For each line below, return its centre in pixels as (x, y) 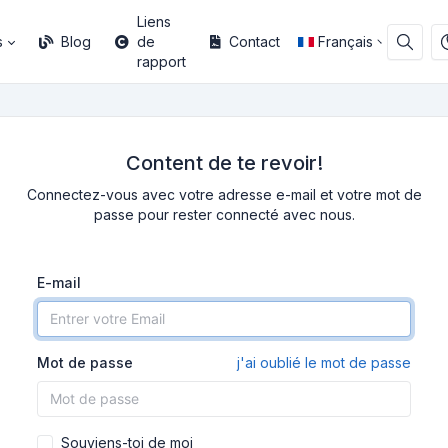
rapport (161, 61)
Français (345, 41)
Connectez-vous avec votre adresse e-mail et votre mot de (224, 194)
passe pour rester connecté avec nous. (224, 214)
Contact (254, 41)
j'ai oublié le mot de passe (324, 362)
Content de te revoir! (224, 163)
